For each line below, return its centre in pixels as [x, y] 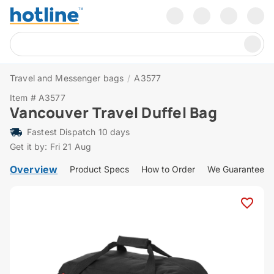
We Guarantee [236, 169]
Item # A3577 [38, 98]
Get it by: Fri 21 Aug [51, 147]
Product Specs [100, 169]
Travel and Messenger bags [67, 78]
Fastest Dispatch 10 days [79, 132]
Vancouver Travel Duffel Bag [113, 113]
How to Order [168, 169]
